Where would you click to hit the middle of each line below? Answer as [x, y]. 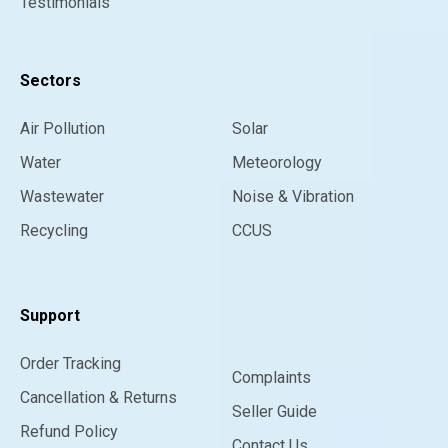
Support [50, 316]
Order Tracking [70, 364]
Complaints [271, 378]
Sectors [50, 81]
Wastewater [62, 197]
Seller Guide [274, 412]
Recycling [54, 231]
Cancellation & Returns [98, 398]
